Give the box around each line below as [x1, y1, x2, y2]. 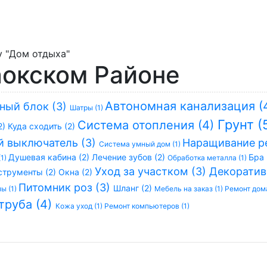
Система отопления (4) [77, 118, 218, 132]
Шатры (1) [70, 103, 105, 112]
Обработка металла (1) [167, 153, 249, 162]
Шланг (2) [113, 183, 154, 193]
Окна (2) [58, 167, 95, 177]
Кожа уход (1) [55, 201, 104, 210]
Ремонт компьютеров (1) [104, 201, 190, 210]
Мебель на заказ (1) [154, 184, 225, 193]
